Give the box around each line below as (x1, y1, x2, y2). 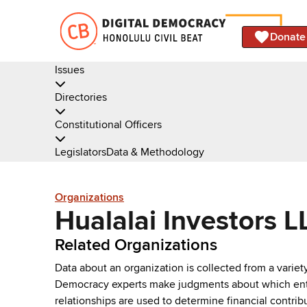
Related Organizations (55, 234, 217, 255)
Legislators (55, 145, 106, 159)
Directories (55, 90, 107, 104)
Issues (55, 63, 84, 77)
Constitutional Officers (55, 118, 162, 132)
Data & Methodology (106, 145, 204, 159)
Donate (270, 29, 306, 44)
